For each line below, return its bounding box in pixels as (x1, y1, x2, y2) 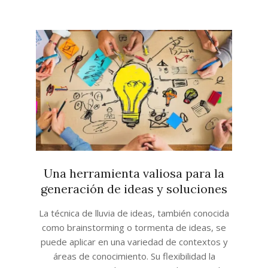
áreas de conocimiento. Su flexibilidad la (53, 249, 215, 262)
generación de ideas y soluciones (41, 181, 227, 196)
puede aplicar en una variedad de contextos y (40, 235, 228, 248)
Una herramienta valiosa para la (44, 165, 224, 181)
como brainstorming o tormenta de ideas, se (42, 221, 226, 233)
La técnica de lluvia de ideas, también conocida (39, 206, 229, 219)
